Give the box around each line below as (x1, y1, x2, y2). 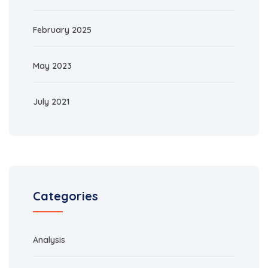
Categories (33, 188, 98, 203)
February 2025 (33, 25, 92, 35)
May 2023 (33, 60, 72, 71)
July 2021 (33, 96, 69, 107)
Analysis (33, 234, 65, 245)
